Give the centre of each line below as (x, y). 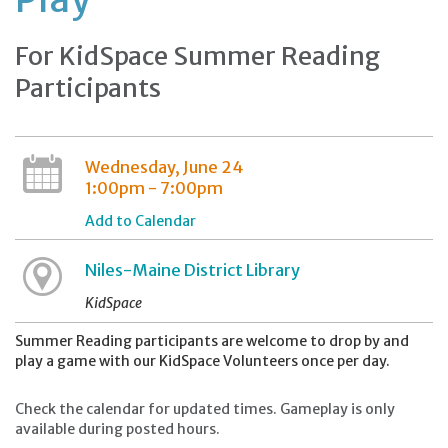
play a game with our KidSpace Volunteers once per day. (202, 361)
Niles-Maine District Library (192, 270)
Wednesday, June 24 (163, 167)
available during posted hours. (117, 429)
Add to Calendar (140, 221)
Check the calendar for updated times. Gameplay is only (205, 409)
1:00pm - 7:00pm (153, 188)
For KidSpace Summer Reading (197, 56)
